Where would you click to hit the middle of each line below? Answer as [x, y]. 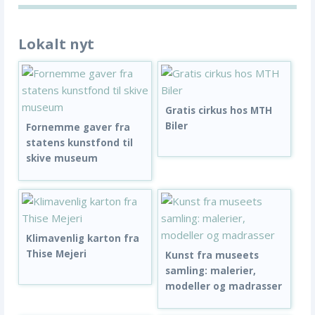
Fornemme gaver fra [78, 127]
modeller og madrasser [224, 286]
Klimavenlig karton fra [83, 238]
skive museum [62, 158]
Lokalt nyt [56, 44]
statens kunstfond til [79, 142]
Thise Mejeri [56, 253]
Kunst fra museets [212, 255]
